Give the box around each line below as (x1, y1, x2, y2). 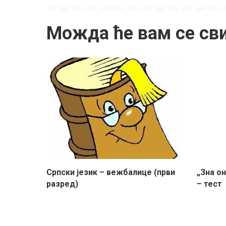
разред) (46, 179, 78, 189)
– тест (196, 179, 222, 189)
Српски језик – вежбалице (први (46, 167, 175, 178)
